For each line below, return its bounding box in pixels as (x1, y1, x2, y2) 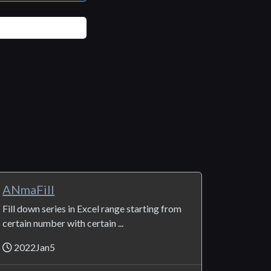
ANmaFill (2, 182, 55, 197)
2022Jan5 (12, 241, 56, 253)
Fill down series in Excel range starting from (2, 203, 182, 215)
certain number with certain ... (2, 217, 124, 229)
